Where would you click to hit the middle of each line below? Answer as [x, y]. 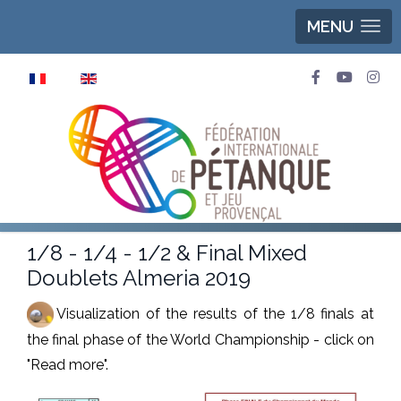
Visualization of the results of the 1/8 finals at [215, 314]
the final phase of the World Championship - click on [200, 340]
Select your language [69, 67]
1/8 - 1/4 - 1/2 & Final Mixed [167, 253]
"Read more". [68, 365]
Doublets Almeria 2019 [139, 278]
